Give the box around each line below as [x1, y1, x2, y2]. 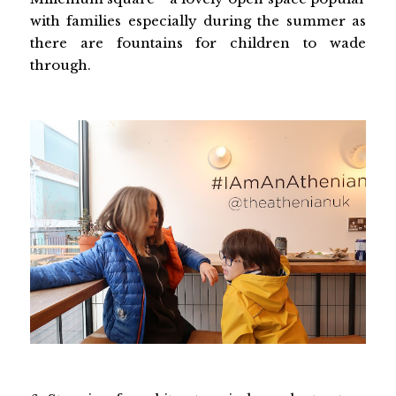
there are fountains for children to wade [29, 34, 367, 51]
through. [29, 56, 91, 73]
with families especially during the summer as [29, 11, 367, 29]
